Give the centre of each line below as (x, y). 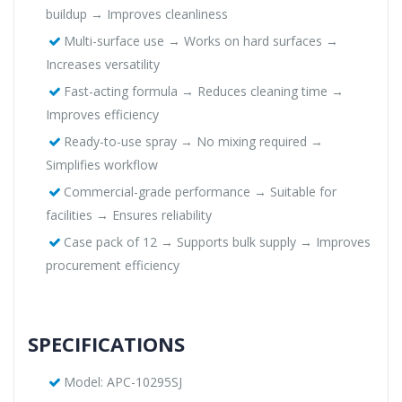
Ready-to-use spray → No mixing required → (193, 141)
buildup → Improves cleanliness (137, 13)
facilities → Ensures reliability (129, 214)
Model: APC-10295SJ (122, 381)
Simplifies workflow (102, 164)
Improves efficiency (102, 114)
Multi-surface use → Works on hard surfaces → (201, 40)
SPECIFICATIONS (106, 343)
